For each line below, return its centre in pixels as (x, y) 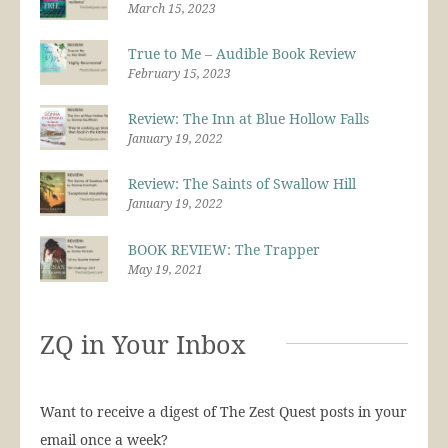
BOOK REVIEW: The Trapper (224, 249)
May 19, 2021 (165, 269)
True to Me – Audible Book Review (242, 53)
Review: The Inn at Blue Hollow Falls (248, 118)
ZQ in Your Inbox (143, 343)
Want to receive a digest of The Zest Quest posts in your (223, 411)
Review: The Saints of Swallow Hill (242, 183)
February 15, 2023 (179, 73)
